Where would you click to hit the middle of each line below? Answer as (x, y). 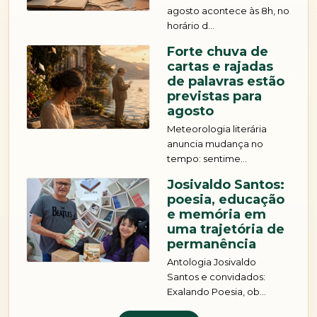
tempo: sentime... (207, 159)
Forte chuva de (218, 52)
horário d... (191, 26)
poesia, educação (226, 200)
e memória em (217, 215)
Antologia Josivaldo (212, 262)
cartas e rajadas (220, 67)
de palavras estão (226, 82)
